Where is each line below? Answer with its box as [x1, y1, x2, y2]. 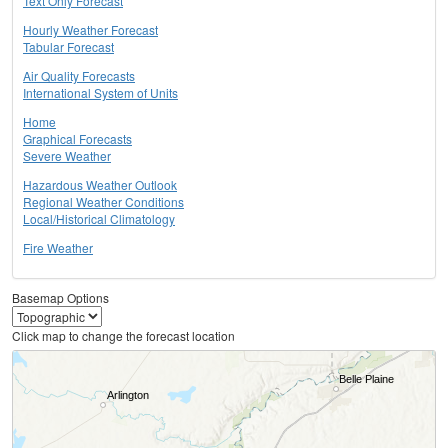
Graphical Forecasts [23, 130, 132, 148]
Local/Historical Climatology [23, 210, 175, 228]
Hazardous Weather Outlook [23, 176, 177, 194]
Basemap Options [12, 289, 109, 307]
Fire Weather [23, 239, 93, 257]
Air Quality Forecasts [23, 67, 135, 85]
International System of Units [23, 84, 178, 102]
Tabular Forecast [23, 38, 114, 56]
